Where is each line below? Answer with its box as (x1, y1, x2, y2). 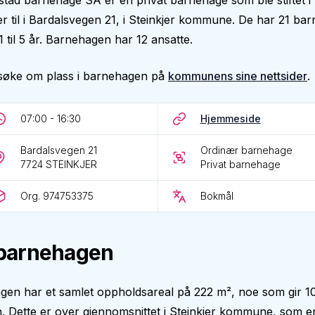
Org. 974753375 (20, 190, 94, 202)
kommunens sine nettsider (168, 69, 307, 83)
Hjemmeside (200, 112, 261, 124)
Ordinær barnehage (200, 144, 292, 156)
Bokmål (200, 190, 233, 202)
